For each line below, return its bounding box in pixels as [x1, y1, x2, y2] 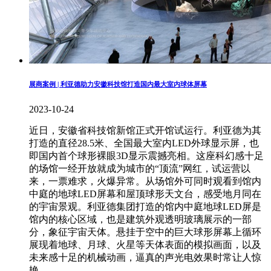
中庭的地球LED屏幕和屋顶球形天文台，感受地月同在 [29, 189, 261, 200]
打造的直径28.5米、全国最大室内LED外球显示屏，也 [29, 138, 259, 149]
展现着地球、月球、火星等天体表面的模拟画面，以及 [29, 240, 261, 250]
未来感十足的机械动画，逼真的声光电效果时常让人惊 [29, 252, 261, 263]
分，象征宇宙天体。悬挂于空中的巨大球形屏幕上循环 [29, 227, 261, 238]
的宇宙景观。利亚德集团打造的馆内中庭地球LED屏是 [29, 201, 261, 212]
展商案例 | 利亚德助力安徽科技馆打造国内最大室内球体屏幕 [29, 80, 207, 88]
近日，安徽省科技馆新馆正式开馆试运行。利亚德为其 [29, 125, 261, 136]
